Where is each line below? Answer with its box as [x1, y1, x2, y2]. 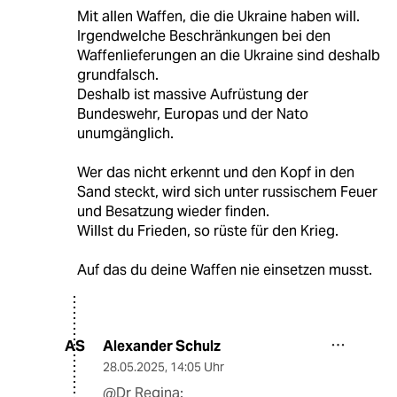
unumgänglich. [76, 123, 174, 143]
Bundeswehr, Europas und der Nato [76, 104, 308, 123]
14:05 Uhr [170, 358, 224, 375]
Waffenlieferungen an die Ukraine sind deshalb [76, 45, 380, 65]
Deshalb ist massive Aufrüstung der [76, 84, 308, 104]
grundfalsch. [76, 65, 159, 84]
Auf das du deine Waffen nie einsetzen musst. [76, 260, 372, 279]
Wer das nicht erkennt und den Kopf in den [76, 162, 354, 182]
